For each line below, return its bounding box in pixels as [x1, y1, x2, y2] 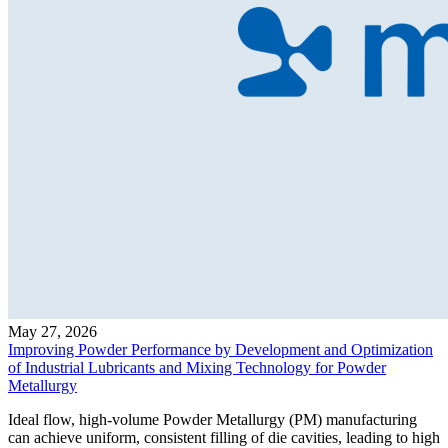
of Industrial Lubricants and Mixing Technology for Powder [8, 358, 386, 376]
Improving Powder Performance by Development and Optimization [8, 340, 433, 358]
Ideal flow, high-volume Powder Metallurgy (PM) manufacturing [8, 410, 417, 428]
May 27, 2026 [8, 322, 97, 340]
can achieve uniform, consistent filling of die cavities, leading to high [8, 428, 440, 446]
